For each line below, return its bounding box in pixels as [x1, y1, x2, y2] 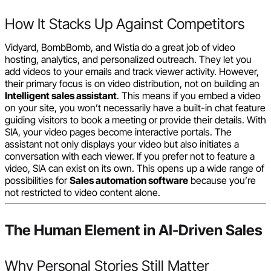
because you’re [188, 174, 256, 186]
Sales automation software [70, 174, 188, 186]
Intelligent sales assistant [5, 89, 117, 102]
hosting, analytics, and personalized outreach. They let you [5, 53, 252, 65]
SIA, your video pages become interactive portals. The [5, 125, 232, 138]
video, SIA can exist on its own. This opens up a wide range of [5, 162, 264, 174]
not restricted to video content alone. [5, 186, 160, 198]
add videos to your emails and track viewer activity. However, [5, 65, 259, 77]
